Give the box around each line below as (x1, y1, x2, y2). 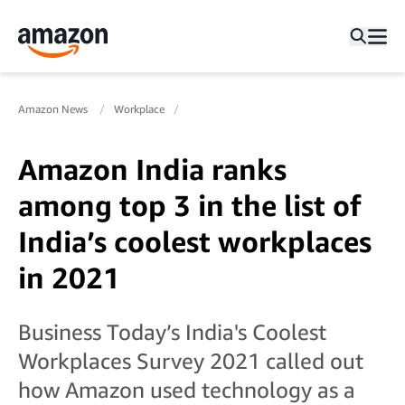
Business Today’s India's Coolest (18, 319, 326, 344)
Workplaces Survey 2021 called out (18, 348, 363, 373)
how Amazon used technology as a (18, 377, 355, 402)
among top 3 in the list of (18, 188, 361, 222)
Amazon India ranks (18, 152, 287, 186)
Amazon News (18, 102, 90, 116)
